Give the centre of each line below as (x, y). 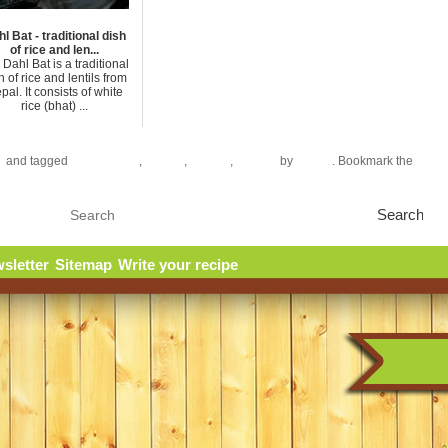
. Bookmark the (374, 161)
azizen (314, 161)
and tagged (37, 161)
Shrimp (256, 161)
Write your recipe (177, 265)
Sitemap (83, 265)
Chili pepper (105, 161)
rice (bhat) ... (54, 106)
